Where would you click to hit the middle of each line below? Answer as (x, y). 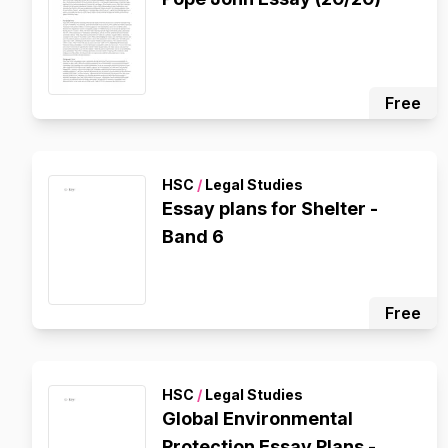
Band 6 (193, 236)
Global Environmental (257, 418)
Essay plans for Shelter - (270, 208)
